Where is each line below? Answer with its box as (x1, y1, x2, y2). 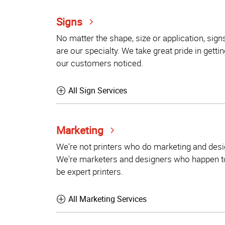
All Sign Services (68, 85, 128, 96)
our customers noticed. (56, 57, 143, 69)
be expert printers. (56, 165, 123, 177)
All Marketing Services (68, 193, 147, 205)
